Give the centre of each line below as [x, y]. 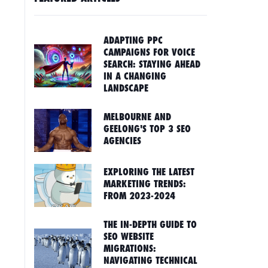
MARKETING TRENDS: [145, 184]
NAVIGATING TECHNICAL [151, 261]
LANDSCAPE [126, 88]
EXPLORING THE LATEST [149, 172]
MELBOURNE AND [138, 117]
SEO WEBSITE [129, 237]
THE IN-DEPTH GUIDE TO [150, 225]
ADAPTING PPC [133, 40]
